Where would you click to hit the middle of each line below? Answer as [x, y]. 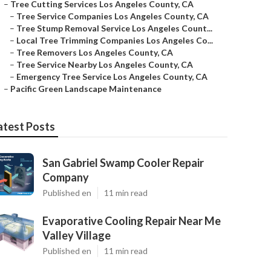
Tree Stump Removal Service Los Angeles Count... [114, 28]
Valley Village [77, 235]
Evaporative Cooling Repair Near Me [132, 221]
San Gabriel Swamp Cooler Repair [123, 163]
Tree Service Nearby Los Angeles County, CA [105, 64]
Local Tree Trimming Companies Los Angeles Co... [115, 40]
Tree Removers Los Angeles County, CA [95, 52]
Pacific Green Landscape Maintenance [86, 89]
